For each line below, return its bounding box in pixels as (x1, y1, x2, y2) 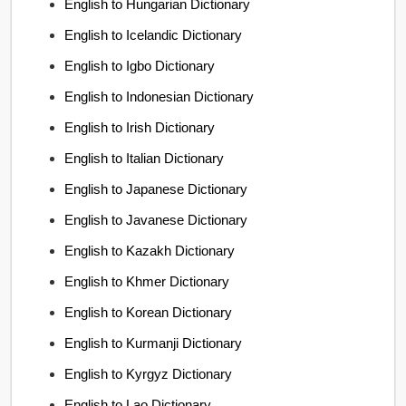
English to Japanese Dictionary (64, 180, 248, 197)
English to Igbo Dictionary (64, 57, 216, 73)
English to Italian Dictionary (64, 150, 225, 166)
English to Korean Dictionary (64, 304, 233, 320)
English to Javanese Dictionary (64, 211, 248, 227)
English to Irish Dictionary (64, 119, 216, 135)
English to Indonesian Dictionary (64, 88, 255, 104)
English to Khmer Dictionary (64, 273, 230, 289)
